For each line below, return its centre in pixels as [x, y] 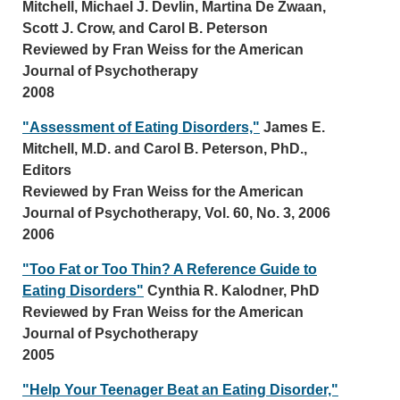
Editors [47, 170]
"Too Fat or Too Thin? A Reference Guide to [170, 269]
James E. [292, 127]
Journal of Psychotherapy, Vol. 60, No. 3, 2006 [176, 213]
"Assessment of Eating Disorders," [141, 127]
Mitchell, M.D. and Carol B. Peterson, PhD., [165, 149]
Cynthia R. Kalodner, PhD [232, 291]
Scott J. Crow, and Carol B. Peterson [145, 28]
